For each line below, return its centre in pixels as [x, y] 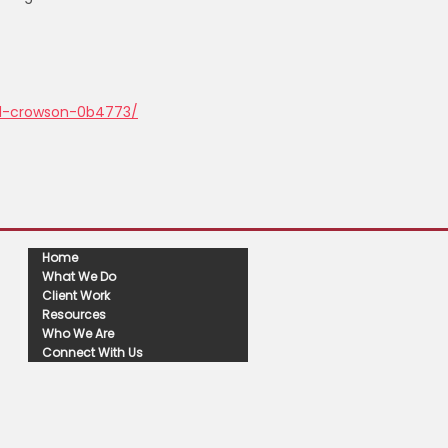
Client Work [76, 295]
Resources [74, 314]
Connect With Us [92, 352]
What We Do [79, 276]
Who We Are [78, 333]
